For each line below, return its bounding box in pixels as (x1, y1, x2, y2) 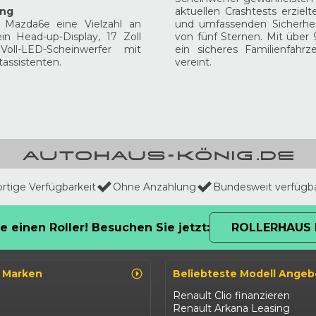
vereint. (175, 56, 212, 69)
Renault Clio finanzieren (173, 289, 290, 303)
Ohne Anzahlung (113, 181, 196, 194)
